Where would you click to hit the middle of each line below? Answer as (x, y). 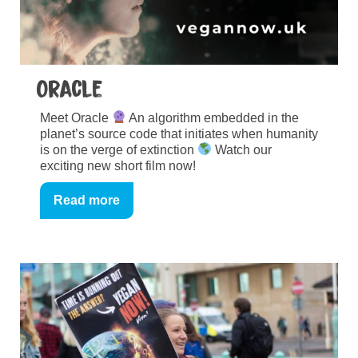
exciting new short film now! (118, 165)
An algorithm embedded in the (213, 117)
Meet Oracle (76, 117)
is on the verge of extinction (119, 149)
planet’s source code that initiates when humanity (179, 133)
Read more (87, 200)
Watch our (242, 149)
